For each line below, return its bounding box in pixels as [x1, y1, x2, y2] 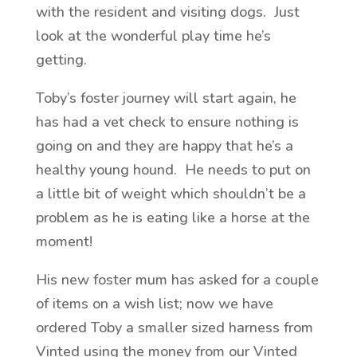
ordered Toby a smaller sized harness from [35, 318, 313, 337]
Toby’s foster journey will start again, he [35, 88, 296, 108]
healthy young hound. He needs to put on [35, 160, 311, 179]
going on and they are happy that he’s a [35, 136, 293, 155]
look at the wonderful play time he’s [35, 26, 271, 45]
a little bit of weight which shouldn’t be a [35, 184, 306, 203]
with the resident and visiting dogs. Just [35, 2, 300, 22]
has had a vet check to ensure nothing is [35, 112, 299, 131]
